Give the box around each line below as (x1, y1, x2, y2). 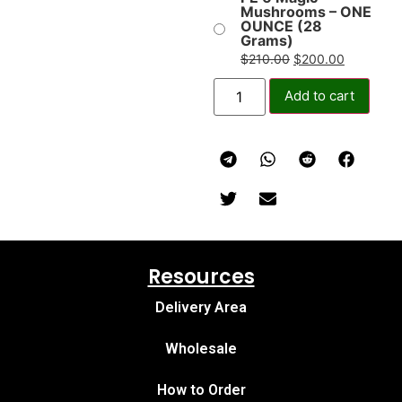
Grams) (240, 31, 293, 49)
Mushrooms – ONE (240, 2, 371, 21)
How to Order (156, 381, 246, 399)
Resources (147, 263, 255, 292)
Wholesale (165, 340, 237, 358)
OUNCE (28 (240, 16, 322, 35)
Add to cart (284, 86, 355, 104)
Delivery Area (155, 299, 247, 317)
